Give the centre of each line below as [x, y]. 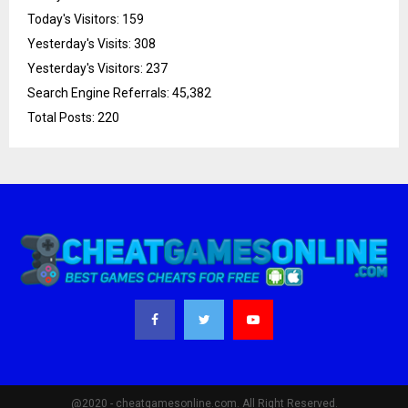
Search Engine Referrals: [100, 92]
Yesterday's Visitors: [87, 68]
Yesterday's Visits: [81, 43]
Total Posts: [62, 117]
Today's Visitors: [75, 19]
